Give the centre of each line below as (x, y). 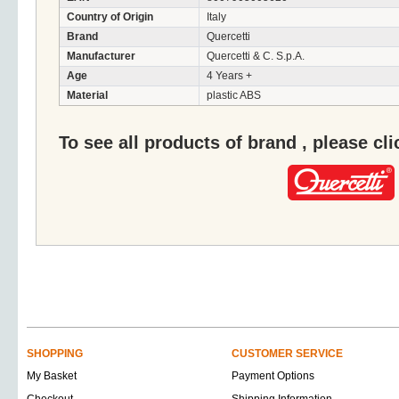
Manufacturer (101, 56)
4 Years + (229, 76)
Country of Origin (110, 17)
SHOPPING (55, 354)
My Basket (52, 376)
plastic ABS (234, 95)
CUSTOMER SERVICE (287, 354)
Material (87, 95)
